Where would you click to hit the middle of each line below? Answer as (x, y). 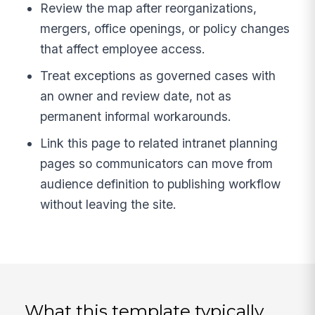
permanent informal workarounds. (136, 116)
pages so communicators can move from (157, 163)
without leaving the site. (109, 204)
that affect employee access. (123, 49)
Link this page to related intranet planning (159, 143)
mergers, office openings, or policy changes (165, 28)
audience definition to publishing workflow (161, 184)
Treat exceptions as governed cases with (158, 75)
